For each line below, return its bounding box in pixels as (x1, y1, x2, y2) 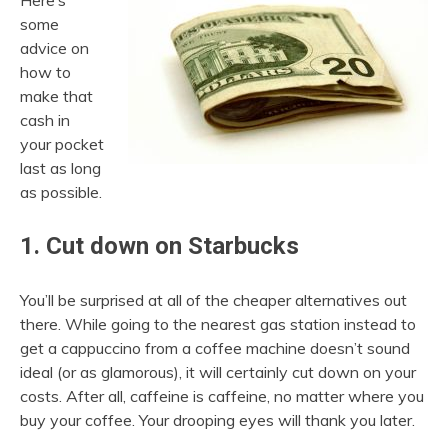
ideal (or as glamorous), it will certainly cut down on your (20, 362, 416, 382)
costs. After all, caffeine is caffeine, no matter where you (20, 386, 424, 406)
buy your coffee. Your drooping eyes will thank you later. (20, 410, 415, 430)
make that (20, 86, 93, 106)
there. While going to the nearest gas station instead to (20, 314, 416, 334)
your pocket (20, 134, 104, 154)
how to (20, 62, 71, 82)
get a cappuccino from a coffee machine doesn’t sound (20, 338, 410, 358)
